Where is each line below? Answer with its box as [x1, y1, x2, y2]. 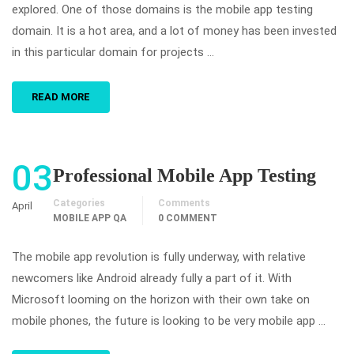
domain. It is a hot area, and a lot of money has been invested [12, 24, 337, 38]
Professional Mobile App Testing [53, 165, 316, 186]
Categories [53, 198, 105, 209]
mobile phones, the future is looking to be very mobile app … [12, 314, 326, 328]
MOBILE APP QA [53, 213, 126, 224]
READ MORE [32, 91, 90, 103]
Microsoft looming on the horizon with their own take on [12, 292, 310, 307]
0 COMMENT [158, 213, 217, 224]
